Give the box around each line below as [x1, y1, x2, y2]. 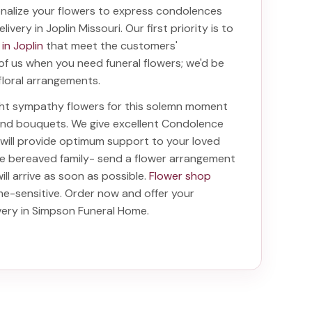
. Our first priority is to [120, 21, 234, 36]
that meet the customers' [43, 38, 178, 53]
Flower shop [149, 169, 212, 183]
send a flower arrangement [97, 151, 236, 166]
